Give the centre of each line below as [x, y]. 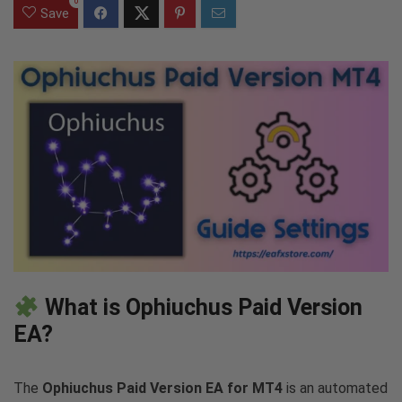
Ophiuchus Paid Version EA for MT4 [162, 389]
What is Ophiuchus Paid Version [201, 308]
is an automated [335, 389]
